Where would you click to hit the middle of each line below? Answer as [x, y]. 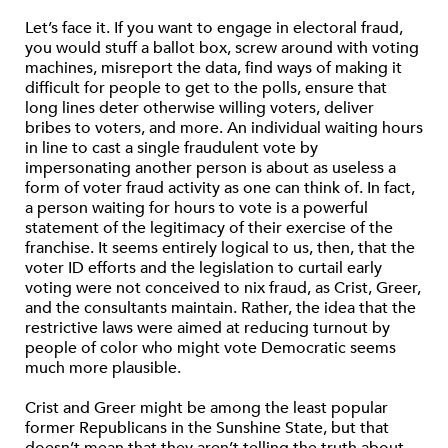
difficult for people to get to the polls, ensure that [206, 88]
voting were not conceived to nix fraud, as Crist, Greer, [223, 288]
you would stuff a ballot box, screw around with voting [222, 48]
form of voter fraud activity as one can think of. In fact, [220, 188]
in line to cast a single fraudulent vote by [171, 148]
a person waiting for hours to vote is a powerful [196, 208]
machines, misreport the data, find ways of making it [213, 68]
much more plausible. [103, 368]
